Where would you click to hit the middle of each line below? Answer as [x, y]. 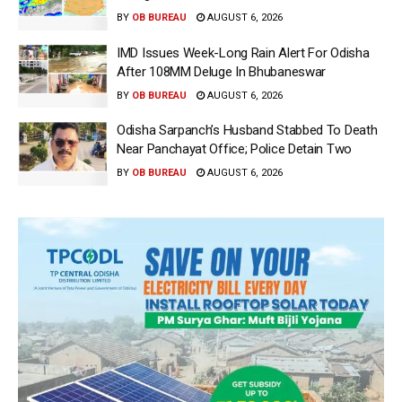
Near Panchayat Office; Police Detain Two [234, 149]
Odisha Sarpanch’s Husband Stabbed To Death [247, 131]
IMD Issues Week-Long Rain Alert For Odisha [243, 52]
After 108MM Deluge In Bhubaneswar [222, 71]
